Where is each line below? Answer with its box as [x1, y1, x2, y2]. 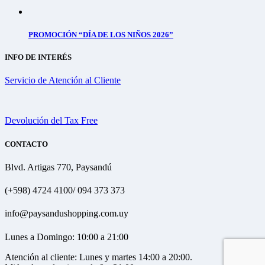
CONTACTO [5, 139, 48, 148]
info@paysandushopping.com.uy [5, 208, 128, 219]
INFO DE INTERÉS [5, 53, 72, 62]
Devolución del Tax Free [5, 115, 98, 126]
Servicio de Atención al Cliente [5, 75, 121, 86]
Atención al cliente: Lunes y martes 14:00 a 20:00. [5, 251, 192, 262]
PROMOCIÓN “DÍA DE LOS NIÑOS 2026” [28, 30, 173, 40]
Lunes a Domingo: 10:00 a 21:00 [5, 231, 128, 242]
